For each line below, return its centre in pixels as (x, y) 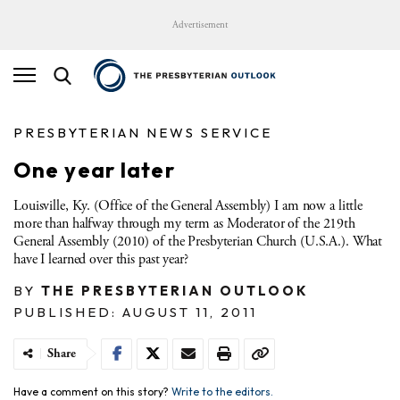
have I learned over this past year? (101, 259)
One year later (94, 169)
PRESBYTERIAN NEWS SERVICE (143, 132)
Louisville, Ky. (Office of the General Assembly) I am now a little (188, 205)
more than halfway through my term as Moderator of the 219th (184, 223)
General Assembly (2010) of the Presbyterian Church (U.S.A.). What (198, 241)
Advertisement (200, 25)
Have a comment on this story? (92, 391)
